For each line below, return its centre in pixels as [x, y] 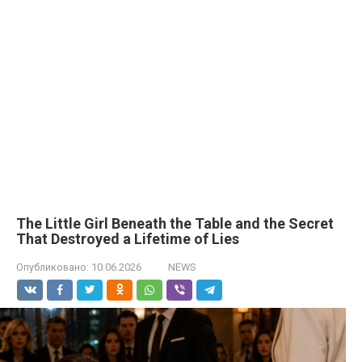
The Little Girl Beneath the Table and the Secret [175, 223]
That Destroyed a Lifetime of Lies [128, 239]
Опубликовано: [53, 267]
